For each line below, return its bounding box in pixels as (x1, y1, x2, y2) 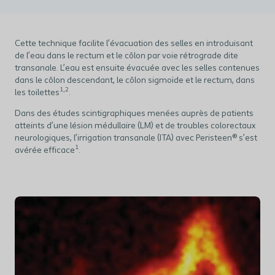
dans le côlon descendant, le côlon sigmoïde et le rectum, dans (15, 76, 255, 85)
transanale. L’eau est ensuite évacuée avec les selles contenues (15, 64, 260, 73)
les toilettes (15, 88, 60, 98)
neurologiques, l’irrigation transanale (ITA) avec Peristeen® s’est (15, 134, 257, 143)
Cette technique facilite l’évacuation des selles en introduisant (15, 39, 253, 48)
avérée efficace (15, 146, 75, 155)
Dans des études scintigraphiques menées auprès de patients (15, 109, 254, 118)
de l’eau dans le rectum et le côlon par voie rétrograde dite (15, 52, 238, 61)
